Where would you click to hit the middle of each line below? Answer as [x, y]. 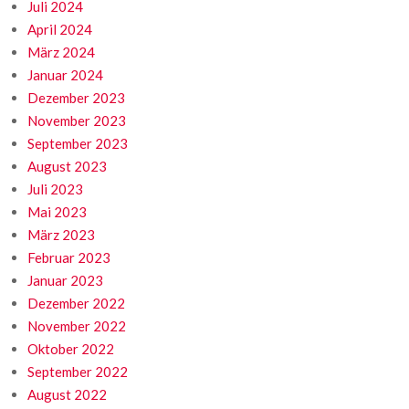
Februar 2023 [69, 258]
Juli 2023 [55, 189]
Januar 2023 [65, 281]
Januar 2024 [65, 75]
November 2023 [77, 121]
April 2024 [60, 30]
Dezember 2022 [76, 304]
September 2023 [78, 144]
